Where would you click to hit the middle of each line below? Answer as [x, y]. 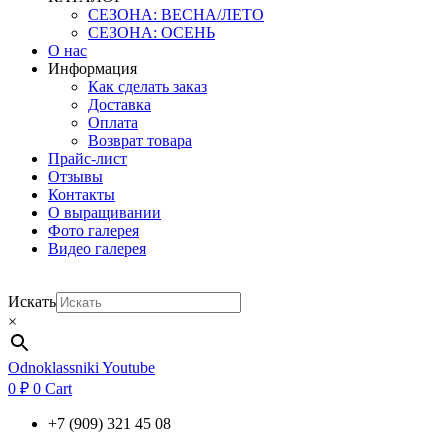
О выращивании [104, 212]
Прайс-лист [87, 158]
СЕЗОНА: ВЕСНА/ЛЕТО [176, 14]
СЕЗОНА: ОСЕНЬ [151, 32]
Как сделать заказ [147, 86]
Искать [32, 301]
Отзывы [75, 176]
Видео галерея [97, 248]
